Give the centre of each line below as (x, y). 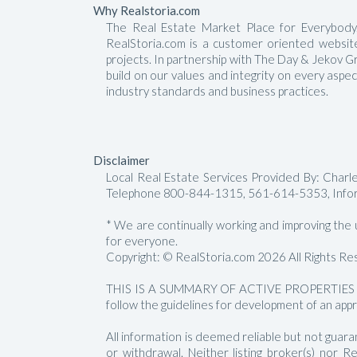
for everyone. (142, 241)
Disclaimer (122, 160)
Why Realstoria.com (147, 10)
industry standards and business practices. (218, 91)
